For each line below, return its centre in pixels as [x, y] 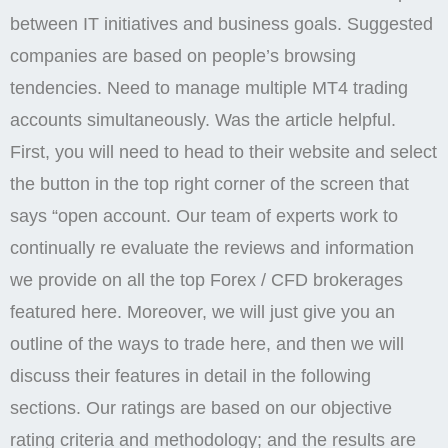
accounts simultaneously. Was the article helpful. [203, 120]
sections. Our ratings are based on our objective [201, 408]
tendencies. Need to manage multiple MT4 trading [209, 88]
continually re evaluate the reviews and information [212, 248]
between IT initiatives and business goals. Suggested [221, 24]
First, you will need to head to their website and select [223, 152]
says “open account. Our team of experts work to [204, 216]
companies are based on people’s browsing [183, 56]
